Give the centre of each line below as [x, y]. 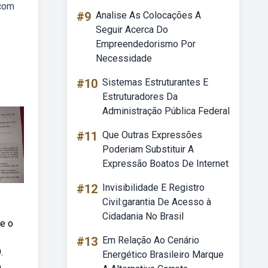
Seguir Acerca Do [132, 30]
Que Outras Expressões [152, 135]
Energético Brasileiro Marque [163, 255]
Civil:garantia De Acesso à [157, 202]
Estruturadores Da [140, 97]
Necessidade [124, 58]
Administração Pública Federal [166, 111]
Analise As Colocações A [148, 15]
